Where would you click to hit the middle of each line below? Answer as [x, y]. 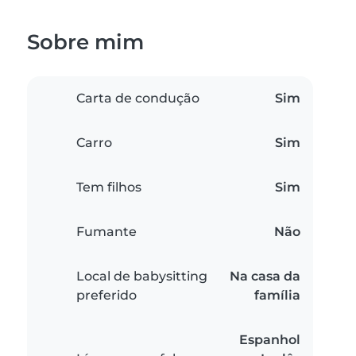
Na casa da [265, 277]
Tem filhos [109, 188]
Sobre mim [85, 42]
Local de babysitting [142, 277]
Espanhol [270, 340]
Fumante [106, 232]
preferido [106, 296]
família [277, 296]
